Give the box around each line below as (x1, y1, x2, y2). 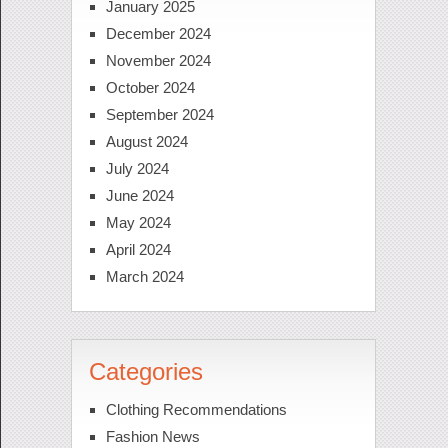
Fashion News (105, 428, 200, 446)
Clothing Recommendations (105, 401, 287, 419)
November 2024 (105, 52, 211, 70)
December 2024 (105, 25, 211, 43)
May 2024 (105, 214, 171, 232)
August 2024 (105, 133, 188, 151)
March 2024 (105, 268, 184, 286)
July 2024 (105, 160, 169, 178)
